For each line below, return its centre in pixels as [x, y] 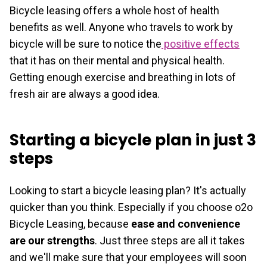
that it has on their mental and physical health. [117, 60]
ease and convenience [186, 223]
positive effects [201, 44]
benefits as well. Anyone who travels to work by [121, 27]
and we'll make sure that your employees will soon [128, 257]
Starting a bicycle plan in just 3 [133, 140]
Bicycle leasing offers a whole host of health [114, 10]
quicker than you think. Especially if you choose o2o [131, 207]
